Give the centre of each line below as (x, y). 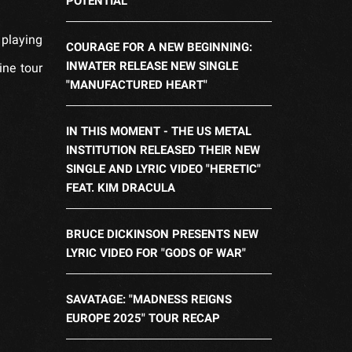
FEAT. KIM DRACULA (120, 187)
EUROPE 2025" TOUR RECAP (143, 318)
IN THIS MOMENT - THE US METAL (158, 131)
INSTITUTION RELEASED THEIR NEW (163, 150)
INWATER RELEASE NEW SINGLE (152, 66)
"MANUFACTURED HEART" (136, 84)
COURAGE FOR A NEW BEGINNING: (159, 47)
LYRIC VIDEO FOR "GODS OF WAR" (156, 253)
